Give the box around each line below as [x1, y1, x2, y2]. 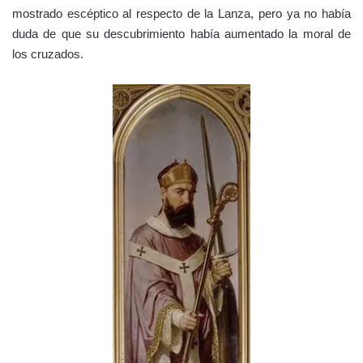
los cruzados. [12, 46, 83, 61]
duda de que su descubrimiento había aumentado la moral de [12, 26, 351, 41]
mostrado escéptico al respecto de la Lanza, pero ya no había [12, 6, 351, 20]
